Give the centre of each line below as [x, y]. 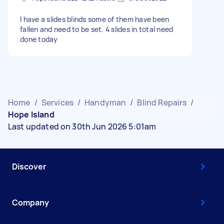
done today [39, 39]
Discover [29, 166]
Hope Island [31, 114]
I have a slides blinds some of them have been [95, 19]
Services [57, 102]
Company [30, 202]
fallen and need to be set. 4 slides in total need [97, 29]
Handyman [105, 102]
